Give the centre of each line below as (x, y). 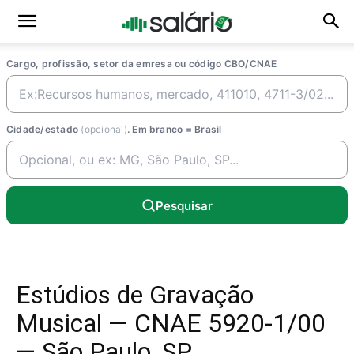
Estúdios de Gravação (135, 295)
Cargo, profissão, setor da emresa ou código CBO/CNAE (142, 64)
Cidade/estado (44, 129)
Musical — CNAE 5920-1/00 (171, 323)
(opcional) (104, 129)
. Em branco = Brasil (174, 129)
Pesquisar (184, 205)
